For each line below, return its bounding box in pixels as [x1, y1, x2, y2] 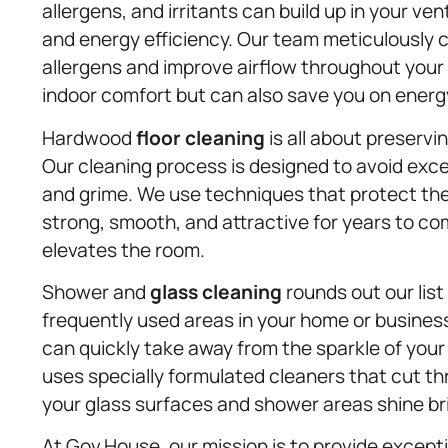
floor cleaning [136, 124, 265, 151]
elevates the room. [42, 236, 205, 263]
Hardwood [42, 124, 136, 151]
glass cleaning [150, 278, 282, 305]
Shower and [42, 278, 150, 305]
